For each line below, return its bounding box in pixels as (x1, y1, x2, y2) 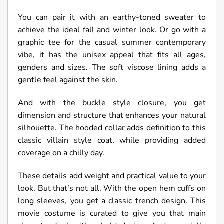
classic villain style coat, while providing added (18, 134, 206, 146)
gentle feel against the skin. (18, 74, 118, 85)
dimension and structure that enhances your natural (18, 109, 206, 121)
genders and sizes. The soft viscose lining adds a (18, 61, 206, 73)
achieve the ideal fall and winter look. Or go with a (18, 24, 206, 35)
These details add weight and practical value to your (18, 170, 206, 181)
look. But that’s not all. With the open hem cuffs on (18, 182, 206, 194)
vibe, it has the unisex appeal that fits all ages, (18, 49, 206, 60)
